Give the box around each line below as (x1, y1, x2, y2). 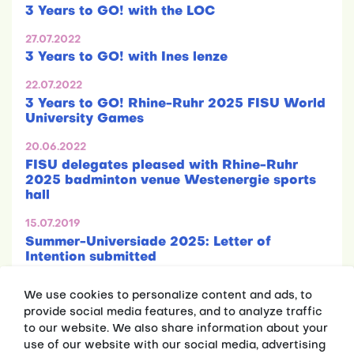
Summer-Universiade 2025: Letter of (25, 235, 271, 249)
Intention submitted (25, 250, 156, 264)
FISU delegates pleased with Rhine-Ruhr (25, 160, 298, 173)
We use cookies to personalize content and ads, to (24, 291, 312, 301)
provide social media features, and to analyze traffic (24, 307, 322, 318)
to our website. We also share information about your (24, 324, 328, 334)
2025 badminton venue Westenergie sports (25, 175, 316, 188)
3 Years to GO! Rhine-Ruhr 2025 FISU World (25, 98, 326, 111)
